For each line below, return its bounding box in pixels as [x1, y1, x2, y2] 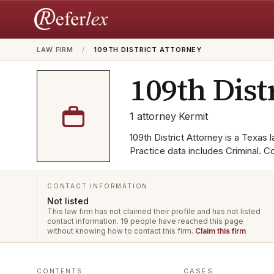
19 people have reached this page [120, 217, 243, 226]
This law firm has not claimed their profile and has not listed [47, 207, 261, 216]
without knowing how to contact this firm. [47, 226, 195, 235]
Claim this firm [195, 226, 246, 235]
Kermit [179, 110, 208, 122]
